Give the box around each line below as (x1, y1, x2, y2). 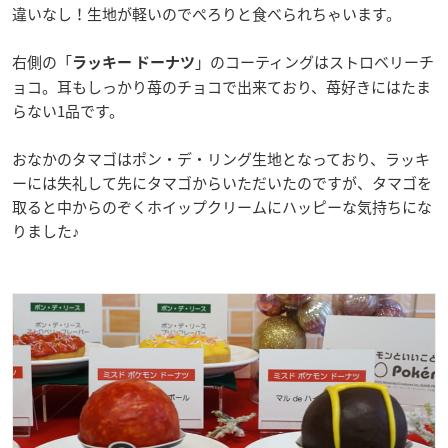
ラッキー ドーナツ (72, 54, 195, 70)
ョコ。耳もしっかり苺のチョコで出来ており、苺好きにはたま (12, 75, 431, 98)
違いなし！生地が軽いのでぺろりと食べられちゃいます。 (12, 2, 401, 25)
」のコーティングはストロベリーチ (195, 50, 434, 73)
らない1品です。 (12, 99, 124, 122)
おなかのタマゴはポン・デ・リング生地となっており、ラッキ (12, 147, 430, 170)
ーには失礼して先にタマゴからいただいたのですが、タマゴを (12, 171, 432, 194)
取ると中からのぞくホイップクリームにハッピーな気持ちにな (12, 195, 432, 218)
